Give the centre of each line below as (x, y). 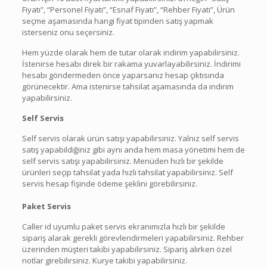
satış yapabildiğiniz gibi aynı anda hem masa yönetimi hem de (133, 149)
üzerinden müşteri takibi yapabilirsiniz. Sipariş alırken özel (127, 249)
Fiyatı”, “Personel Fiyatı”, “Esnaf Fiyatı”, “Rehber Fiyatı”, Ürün (128, 9)
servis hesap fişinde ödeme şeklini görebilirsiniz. (109, 183)
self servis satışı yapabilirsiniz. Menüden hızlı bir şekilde (122, 161)
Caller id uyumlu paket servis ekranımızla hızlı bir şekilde (123, 226)
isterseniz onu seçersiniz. (68, 32)
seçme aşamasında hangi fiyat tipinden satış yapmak (117, 21)
